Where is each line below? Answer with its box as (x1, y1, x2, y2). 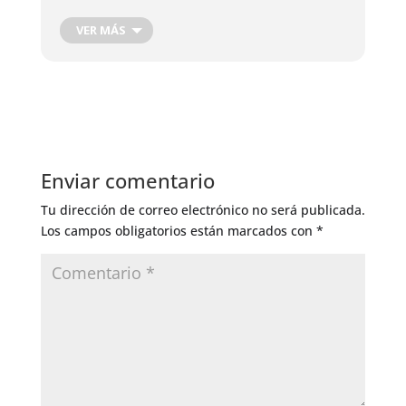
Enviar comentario (40, 167, 215, 194)
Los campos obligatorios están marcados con (40, 222, 316, 239)
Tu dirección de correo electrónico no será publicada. (40, 201, 365, 218)
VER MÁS (75, 22, 126, 38)
